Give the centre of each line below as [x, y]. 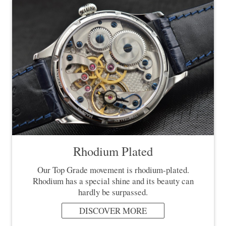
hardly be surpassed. [113, 192]
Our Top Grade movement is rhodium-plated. [113, 170]
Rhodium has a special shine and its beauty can [113, 181]
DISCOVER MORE [113, 210]
